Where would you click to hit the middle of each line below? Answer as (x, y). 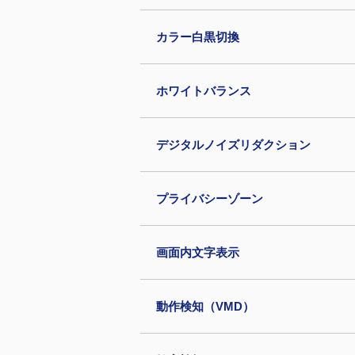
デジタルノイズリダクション (233, 145)
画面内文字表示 (198, 252)
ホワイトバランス (204, 91)
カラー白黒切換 (198, 37)
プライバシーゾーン (210, 198)
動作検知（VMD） (205, 306)
